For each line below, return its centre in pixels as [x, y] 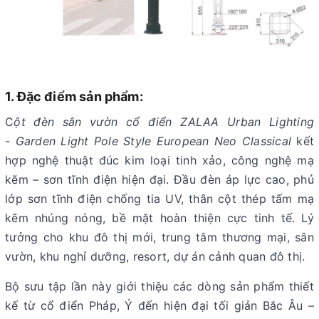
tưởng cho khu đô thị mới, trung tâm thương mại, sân [159, 237]
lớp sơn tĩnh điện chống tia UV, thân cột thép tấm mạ [159, 199]
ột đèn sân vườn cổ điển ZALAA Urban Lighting [164, 122]
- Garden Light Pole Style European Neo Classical [148, 141]
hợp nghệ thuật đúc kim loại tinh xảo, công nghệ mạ [159, 160]
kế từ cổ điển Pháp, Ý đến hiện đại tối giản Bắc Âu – [159, 305]
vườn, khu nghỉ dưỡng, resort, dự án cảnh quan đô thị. [155, 256]
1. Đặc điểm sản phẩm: [74, 96]
